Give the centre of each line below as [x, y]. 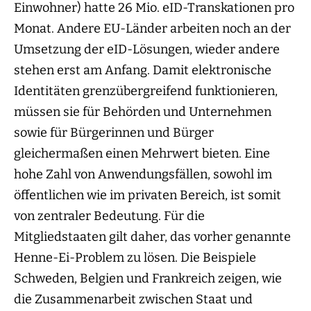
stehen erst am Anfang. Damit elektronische [143, 70]
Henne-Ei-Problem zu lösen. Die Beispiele [135, 258]
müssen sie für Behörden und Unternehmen [143, 112]
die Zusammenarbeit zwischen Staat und [133, 300]
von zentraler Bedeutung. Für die [109, 216]
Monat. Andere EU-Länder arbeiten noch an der [152, 29]
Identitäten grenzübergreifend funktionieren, [146, 91]
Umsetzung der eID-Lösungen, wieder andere [147, 50]
